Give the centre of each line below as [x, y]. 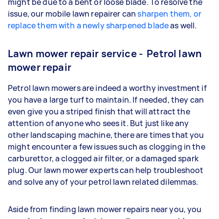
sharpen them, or [169, 13]
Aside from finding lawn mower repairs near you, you [105, 209]
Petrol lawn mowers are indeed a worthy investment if [107, 88]
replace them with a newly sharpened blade [88, 25]
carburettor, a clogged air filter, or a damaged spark [103, 158]
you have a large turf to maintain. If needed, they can [106, 99]
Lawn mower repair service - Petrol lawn [105, 53]
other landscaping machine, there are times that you [106, 135]
